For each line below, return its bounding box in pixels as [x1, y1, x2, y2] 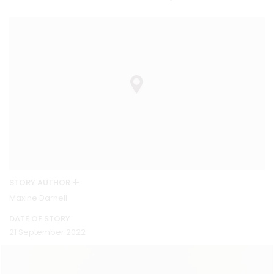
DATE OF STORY [9, 213, 70, 225]
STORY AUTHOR [9, 177, 70, 189]
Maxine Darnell [9, 192, 67, 204]
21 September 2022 [9, 226, 86, 239]
